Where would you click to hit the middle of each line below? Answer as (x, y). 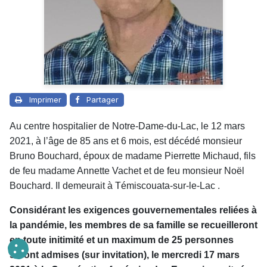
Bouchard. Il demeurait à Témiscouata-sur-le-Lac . (115, 186)
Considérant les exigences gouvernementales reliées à (133, 210)
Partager (103, 100)
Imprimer (45, 100)
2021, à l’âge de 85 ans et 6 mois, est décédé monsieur (126, 141)
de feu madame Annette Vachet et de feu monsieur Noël (127, 171)
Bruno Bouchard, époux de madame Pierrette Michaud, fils (133, 156)
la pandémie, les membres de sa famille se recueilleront (133, 225)
